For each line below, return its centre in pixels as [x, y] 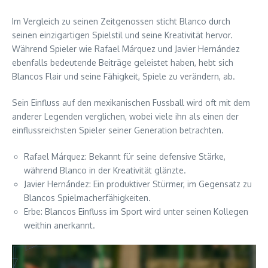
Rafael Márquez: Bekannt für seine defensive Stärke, [125, 157]
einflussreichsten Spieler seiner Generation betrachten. [118, 130]
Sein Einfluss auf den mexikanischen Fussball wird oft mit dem [131, 103]
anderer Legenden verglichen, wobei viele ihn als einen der [125, 117]
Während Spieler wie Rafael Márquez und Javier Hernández [126, 49]
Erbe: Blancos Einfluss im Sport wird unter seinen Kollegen [136, 212]
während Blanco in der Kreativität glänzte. [105, 170]
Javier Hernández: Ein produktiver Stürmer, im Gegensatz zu [138, 184]
